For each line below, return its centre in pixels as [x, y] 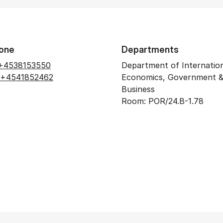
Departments [150, 50]
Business [138, 89]
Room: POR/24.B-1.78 [162, 101]
